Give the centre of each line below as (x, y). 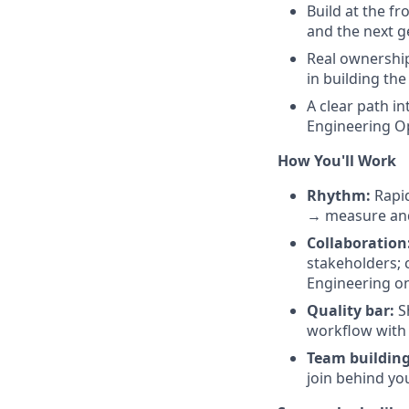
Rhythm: (339, 195)
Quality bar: (351, 310)
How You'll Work (337, 161)
